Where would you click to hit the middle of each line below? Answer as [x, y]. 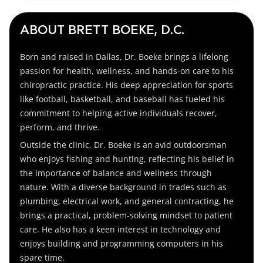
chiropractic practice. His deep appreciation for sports [127, 85]
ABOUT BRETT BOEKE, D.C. [102, 31]
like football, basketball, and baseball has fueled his [123, 99]
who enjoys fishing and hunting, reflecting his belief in [127, 159]
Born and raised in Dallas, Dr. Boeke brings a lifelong [124, 56]
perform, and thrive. [60, 127]
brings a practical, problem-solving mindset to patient [127, 215]
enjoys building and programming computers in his [122, 243]
